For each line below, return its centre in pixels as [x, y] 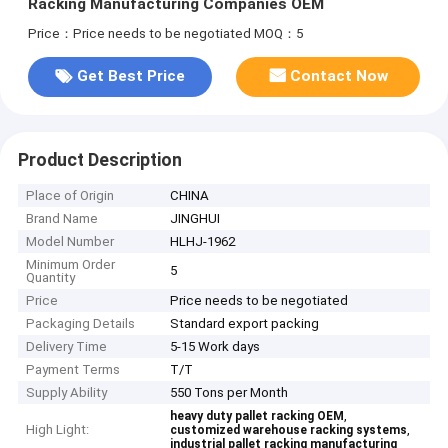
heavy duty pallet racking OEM [257, 416]
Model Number [70, 242]
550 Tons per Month [229, 393]
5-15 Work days [215, 347]
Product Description [99, 159]
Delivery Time [67, 347]
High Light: [58, 430]
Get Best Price [130, 76]
